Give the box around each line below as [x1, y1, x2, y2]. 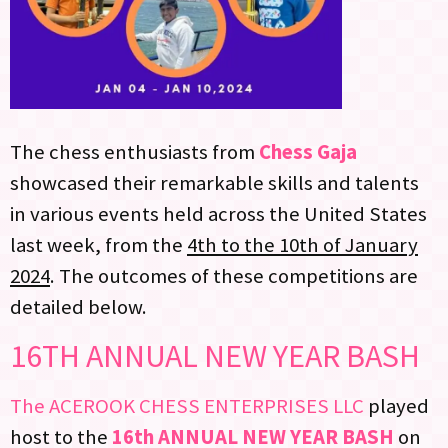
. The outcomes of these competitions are [50, 262, 418, 289]
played [364, 392, 429, 419]
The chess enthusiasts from [10, 138, 259, 165]
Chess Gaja [259, 138, 357, 165]
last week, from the [10, 231, 187, 258]
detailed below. [10, 293, 147, 320]
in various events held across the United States [10, 200, 427, 227]
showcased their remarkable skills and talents [10, 169, 419, 196]
